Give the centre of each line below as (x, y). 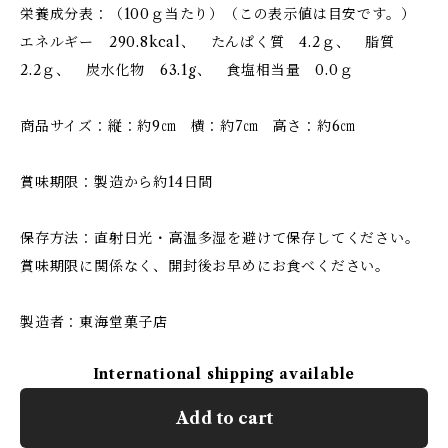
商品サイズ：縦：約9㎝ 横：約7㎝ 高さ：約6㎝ (188, 126)
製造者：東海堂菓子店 (94, 322)
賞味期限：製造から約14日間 (117, 182)
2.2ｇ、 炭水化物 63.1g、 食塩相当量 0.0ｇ (187, 70)
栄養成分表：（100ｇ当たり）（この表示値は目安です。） (218, 14)
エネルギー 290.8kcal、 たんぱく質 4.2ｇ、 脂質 (215, 42)
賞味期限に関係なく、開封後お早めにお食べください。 (205, 266)
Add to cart (224, 418)
